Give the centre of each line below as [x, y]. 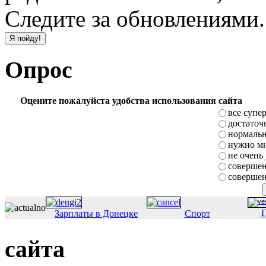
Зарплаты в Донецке [96, 213]
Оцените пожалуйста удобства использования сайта [131, 100]
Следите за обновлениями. [135, 19]
